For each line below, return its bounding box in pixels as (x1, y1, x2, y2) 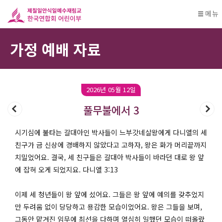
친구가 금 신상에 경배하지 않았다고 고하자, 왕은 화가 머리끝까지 (15, 140, 207, 150)
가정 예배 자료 (10, 38, 101, 60)
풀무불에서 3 (83, 103, 139, 117)
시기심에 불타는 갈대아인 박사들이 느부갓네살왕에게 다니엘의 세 (15, 127, 207, 137)
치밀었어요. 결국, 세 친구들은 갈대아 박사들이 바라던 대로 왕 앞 (15, 152, 204, 162)
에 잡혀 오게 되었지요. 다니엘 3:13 (15, 165, 118, 174)
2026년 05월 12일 (86, 85, 136, 94)
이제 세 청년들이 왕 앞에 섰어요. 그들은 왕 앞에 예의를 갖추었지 (15, 189, 204, 199)
